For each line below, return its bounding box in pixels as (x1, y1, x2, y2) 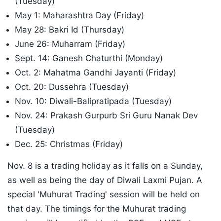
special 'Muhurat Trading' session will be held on (7, 189, 200, 200)
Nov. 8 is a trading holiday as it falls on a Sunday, (7, 161, 203, 171)
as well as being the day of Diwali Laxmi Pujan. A (7, 175, 202, 185)
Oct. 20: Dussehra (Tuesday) (15, 82, 129, 92)
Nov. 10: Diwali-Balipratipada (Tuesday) (15, 96, 172, 107)
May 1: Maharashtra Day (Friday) (15, 10, 144, 21)
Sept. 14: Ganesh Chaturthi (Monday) (15, 53, 163, 64)
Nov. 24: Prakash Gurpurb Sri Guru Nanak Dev (15, 110, 198, 121)
